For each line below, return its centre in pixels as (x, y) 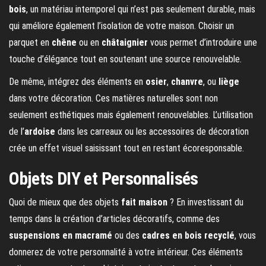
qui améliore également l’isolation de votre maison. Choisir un (121, 26)
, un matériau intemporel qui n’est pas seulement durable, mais (141, 9)
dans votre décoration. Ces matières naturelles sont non (113, 99)
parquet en (30, 43)
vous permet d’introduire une (202, 43)
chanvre (187, 82)
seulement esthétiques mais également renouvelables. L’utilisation (131, 115)
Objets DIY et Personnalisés (104, 179)
